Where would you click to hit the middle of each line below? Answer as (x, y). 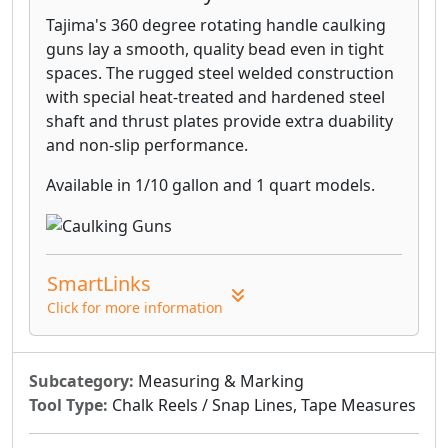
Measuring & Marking (219, 381)
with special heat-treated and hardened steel (215, 96)
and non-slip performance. (147, 144)
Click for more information (135, 308)
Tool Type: (68, 405)
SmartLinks (99, 284)
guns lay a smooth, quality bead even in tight (215, 48)
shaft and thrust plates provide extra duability (219, 120)
